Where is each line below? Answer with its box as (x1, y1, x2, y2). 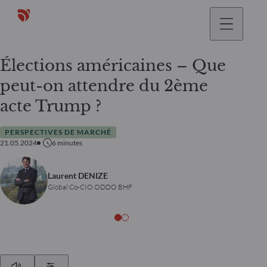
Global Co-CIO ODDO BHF (48, 182, 132, 191)
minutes (57, 138, 82, 147)
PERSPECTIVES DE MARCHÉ (5, 128, 111, 137)
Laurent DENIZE (48, 170, 108, 181)
